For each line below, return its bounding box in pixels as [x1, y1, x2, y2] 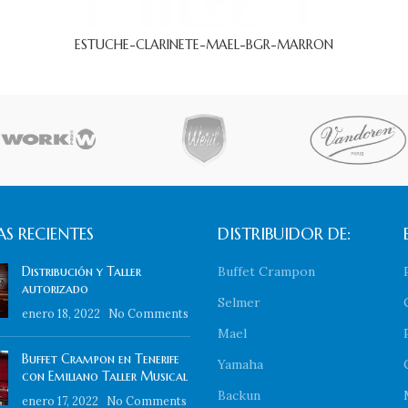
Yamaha [218, 356, 263, 373]
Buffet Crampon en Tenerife [21, 351, 179, 368]
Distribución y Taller [21, 263, 141, 280]
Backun [218, 387, 260, 404]
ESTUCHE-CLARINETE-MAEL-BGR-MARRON [74, 36, 333, 54]
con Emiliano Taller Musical [21, 368, 188, 385]
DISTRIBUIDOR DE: [218, 223, 351, 245]
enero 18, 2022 [21, 306, 100, 321]
